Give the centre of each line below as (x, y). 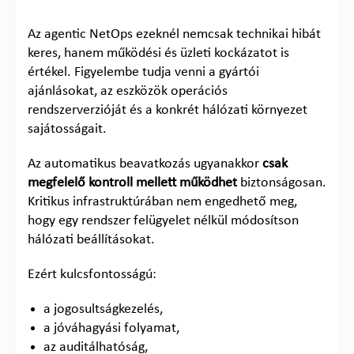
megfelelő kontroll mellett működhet (132, 183)
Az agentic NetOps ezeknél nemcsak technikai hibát (174, 34)
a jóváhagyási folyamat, (111, 328)
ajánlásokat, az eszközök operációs (128, 91)
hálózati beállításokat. (91, 239)
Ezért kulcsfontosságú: (92, 274)
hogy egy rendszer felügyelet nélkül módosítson (163, 220)
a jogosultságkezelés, (103, 309)
